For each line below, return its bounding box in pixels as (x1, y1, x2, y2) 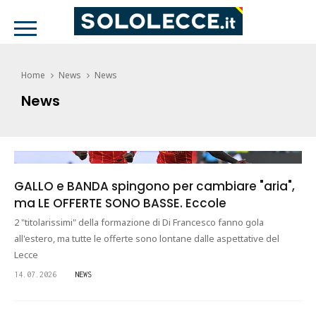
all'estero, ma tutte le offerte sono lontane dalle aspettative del (14, 232, 279, 245)
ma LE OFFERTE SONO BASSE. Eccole (14, 195, 226, 212)
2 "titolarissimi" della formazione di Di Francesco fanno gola (14, 216, 264, 229)
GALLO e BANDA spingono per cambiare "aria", (14, 178, 295, 195)
